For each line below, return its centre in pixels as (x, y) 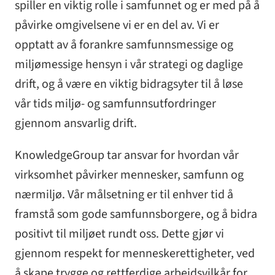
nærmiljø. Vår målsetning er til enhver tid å (124, 195)
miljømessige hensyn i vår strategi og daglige (129, 65)
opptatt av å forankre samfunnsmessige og (124, 45)
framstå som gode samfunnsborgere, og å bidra (136, 215)
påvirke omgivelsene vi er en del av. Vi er (117, 25)
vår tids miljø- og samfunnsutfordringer (115, 104)
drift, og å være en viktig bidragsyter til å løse (129, 84)
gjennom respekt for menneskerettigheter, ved (135, 254)
